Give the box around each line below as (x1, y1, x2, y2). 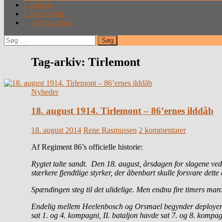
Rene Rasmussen (83, 126, 137, 135)
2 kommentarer (139, 126, 186, 135)
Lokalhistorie (24, 9, 65, 18)
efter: (3, 43, 19, 52)
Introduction (34, 18, 72, 27)
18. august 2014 (31, 126, 81, 135)
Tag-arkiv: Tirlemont (31, 55, 140, 68)
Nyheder (31, 87, 58, 96)
